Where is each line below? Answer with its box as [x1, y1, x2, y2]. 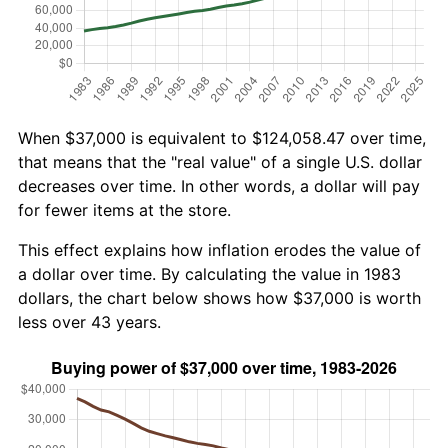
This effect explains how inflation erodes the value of [18, 239, 421, 260]
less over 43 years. [18, 311, 161, 332]
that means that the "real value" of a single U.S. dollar [18, 151, 422, 172]
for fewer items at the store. [18, 199, 231, 220]
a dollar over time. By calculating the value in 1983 [18, 263, 401, 284]
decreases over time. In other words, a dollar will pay [18, 175, 420, 196]
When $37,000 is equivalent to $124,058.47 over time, [18, 127, 426, 148]
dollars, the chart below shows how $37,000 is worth [18, 287, 421, 308]
